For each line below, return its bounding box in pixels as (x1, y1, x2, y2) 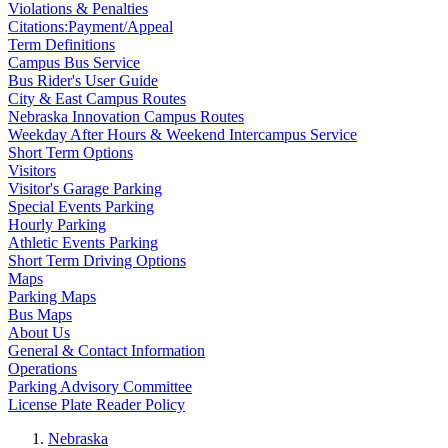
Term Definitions (8, 36, 115, 53)
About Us (8, 324, 70, 341)
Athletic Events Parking (8, 234, 158, 251)
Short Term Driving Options (8, 252, 186, 269)
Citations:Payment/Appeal (8, 18, 173, 35)
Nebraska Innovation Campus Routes (8, 108, 244, 125)
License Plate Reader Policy (8, 396, 185, 413)
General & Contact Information (8, 342, 205, 359)
